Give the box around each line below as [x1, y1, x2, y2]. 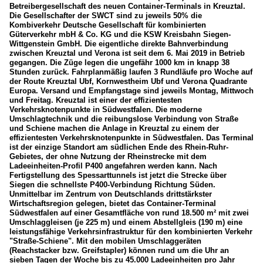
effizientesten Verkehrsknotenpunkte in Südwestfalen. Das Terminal [9, 133, 254, 143]
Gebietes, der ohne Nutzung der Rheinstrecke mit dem [9, 152, 207, 161]
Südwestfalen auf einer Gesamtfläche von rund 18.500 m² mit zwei [9, 208, 249, 218]
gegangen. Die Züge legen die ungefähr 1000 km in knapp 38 [9, 58, 230, 68]
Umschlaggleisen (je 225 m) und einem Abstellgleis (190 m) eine [9, 218, 242, 227]
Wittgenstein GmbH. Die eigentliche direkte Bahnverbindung [9, 39, 228, 49]
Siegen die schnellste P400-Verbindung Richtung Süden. [9, 180, 215, 190]
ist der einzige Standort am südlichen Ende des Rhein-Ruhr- [9, 143, 228, 152]
